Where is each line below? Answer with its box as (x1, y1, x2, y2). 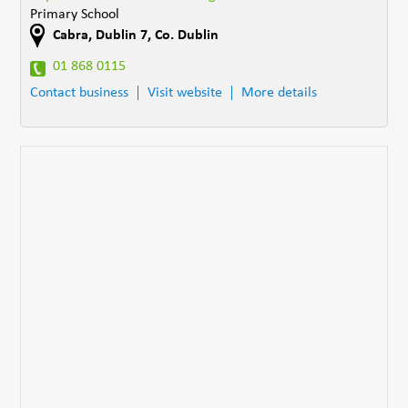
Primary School (30, 6, 120, 22)
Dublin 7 (96, 27, 148, 43)
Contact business (30, 85, 129, 100)
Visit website (148, 85, 223, 100)
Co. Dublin (155, 27, 219, 43)
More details (241, 85, 318, 100)
